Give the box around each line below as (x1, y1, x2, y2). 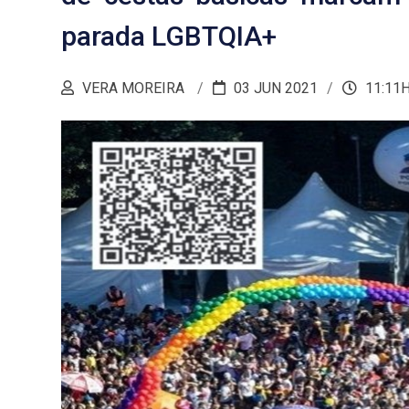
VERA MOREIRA (79, 79, 188, 97)
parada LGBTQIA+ (61, 19, 277, 52)
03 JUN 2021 (230, 79, 318, 97)
